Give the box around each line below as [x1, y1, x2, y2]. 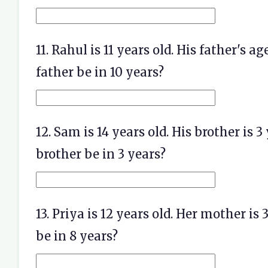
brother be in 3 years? [36, 147, 166, 162]
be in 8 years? [36, 229, 118, 243]
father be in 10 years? [36, 65, 164, 80]
